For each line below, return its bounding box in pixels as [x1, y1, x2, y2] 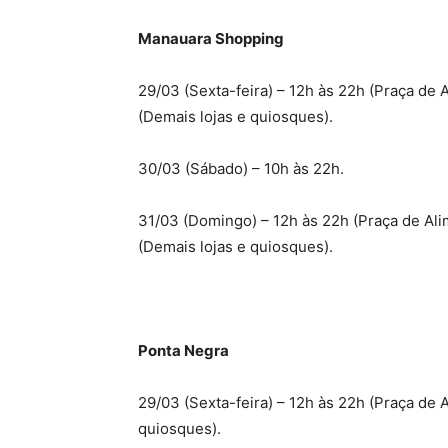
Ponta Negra [138, 341, 229, 360]
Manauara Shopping [138, 29, 284, 48]
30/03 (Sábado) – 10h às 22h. [138, 159, 344, 178]
